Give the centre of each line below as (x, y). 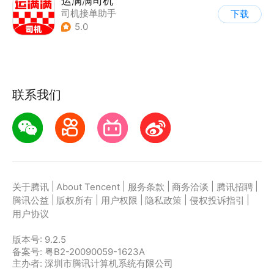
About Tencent (88, 187)
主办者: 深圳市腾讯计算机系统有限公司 (92, 263)
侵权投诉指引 (217, 201)
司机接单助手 (88, 13)
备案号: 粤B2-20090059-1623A (78, 252)
